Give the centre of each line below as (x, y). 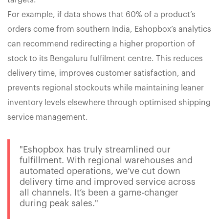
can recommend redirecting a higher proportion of (101, 44)
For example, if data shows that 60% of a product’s (101, 15)
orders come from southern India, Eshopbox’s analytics (109, 30)
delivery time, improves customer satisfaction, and (101, 74)
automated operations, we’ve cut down (100, 171)
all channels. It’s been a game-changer (99, 193)
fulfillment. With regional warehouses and (106, 161)
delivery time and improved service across (108, 182)
